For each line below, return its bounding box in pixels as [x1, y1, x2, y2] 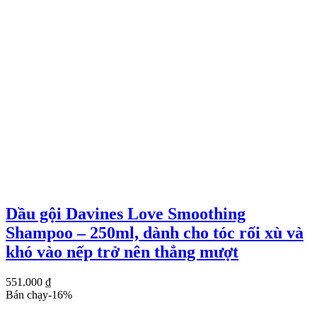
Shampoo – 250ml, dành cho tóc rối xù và [6, 224, 304, 243]
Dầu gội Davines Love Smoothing [6, 204, 246, 224]
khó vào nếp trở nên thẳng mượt [6, 243, 238, 262]
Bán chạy [6, 289, 48, 301]
